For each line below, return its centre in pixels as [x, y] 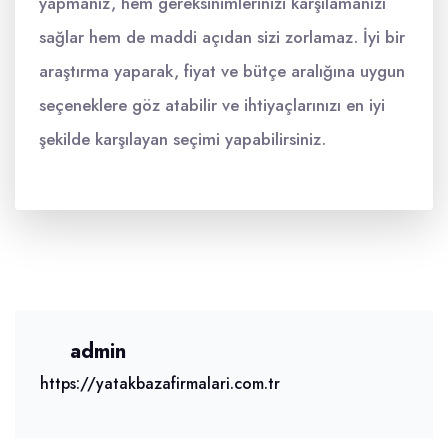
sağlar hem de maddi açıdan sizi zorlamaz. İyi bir [222, 37]
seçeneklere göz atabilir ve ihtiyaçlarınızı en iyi [212, 105]
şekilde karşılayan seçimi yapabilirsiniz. [182, 139]
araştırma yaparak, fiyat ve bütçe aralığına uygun [222, 71]
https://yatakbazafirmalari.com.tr [160, 384]
